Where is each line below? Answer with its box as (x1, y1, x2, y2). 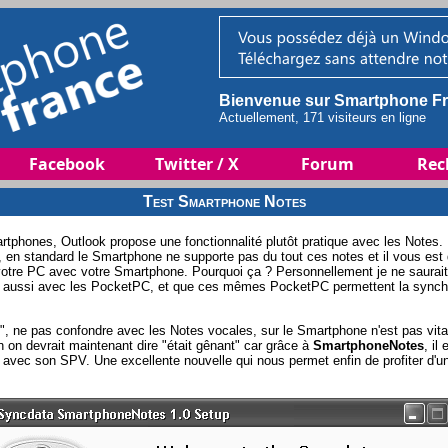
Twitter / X (155, 153, 239, 175)
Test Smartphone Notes (142, 193, 306, 210)
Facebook (29, 153, 105, 175)
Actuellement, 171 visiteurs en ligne (219, 110, 426, 125)
